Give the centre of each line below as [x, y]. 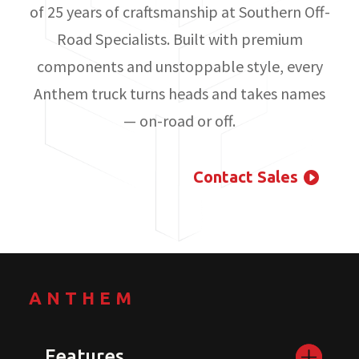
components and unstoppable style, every [179, 67]
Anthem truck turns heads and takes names [179, 94]
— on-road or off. [179, 121]
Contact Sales [246, 177]
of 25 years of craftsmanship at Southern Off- [179, 12]
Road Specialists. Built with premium [179, 39]
